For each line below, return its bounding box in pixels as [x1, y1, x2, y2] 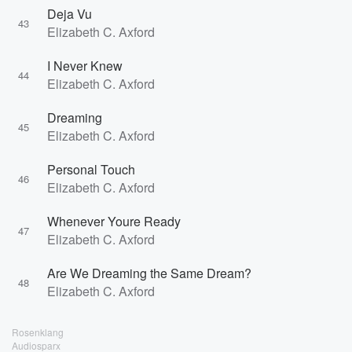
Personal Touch [47, 160, 135, 178]
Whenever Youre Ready [47, 212, 181, 230]
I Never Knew [47, 57, 123, 75]
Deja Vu [47, 5, 92, 23]
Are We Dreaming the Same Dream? [47, 264, 251, 282]
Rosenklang [12, 325, 64, 339]
